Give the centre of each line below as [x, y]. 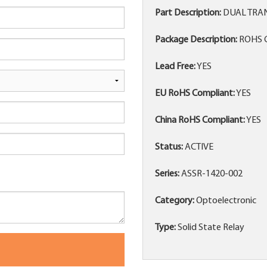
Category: [175, 201]
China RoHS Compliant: [200, 121]
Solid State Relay [210, 228]
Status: [169, 148]
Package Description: [196, 40]
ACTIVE [198, 148]
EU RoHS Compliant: [195, 94]
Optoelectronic [225, 201]
